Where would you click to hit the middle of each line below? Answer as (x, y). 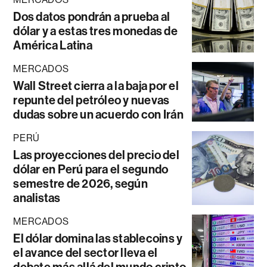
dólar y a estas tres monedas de (95, 31)
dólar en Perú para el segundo (91, 170)
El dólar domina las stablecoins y (98, 239)
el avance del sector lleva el (86, 253)
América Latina (53, 46)
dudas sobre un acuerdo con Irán (98, 115)
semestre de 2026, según (80, 184)
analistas (37, 198)
